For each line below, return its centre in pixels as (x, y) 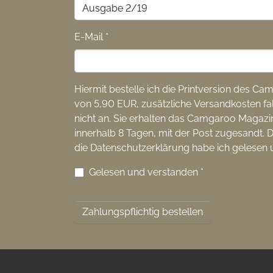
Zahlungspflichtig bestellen (143, 212)
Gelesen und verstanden (145, 172)
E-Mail (90, 37)
